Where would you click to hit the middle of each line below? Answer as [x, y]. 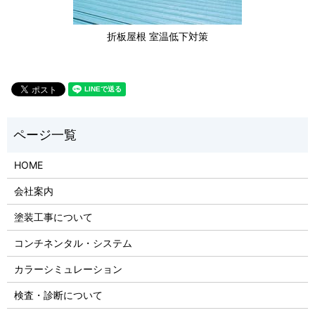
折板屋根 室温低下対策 [157, 37]
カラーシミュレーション [68, 269]
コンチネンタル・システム [73, 243]
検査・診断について [58, 295]
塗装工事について [53, 217]
